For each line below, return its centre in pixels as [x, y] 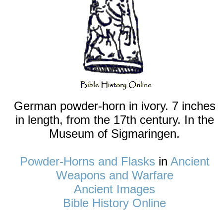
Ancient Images [114, 189]
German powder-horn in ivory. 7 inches [114, 106]
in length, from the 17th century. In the [114, 119]
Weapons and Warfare [114, 175]
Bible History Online [114, 203]
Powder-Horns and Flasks [87, 161]
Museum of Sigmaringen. [114, 133]
